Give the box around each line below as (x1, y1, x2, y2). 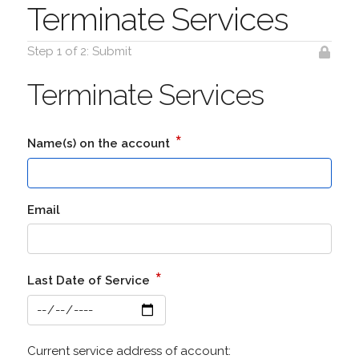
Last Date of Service (26, 273, 153, 288)
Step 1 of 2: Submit (26, 44, 131, 58)
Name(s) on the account (26, 136, 173, 151)
